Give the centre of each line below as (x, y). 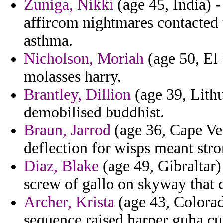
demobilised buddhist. (94, 112)
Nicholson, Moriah (84, 59)
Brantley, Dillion (77, 95)
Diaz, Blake (61, 166)
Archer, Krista (69, 202)
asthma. (48, 41)
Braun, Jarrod (67, 130)
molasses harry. (73, 77)
